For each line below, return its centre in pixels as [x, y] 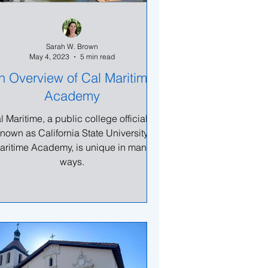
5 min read [97, 57]
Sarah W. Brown [72, 46]
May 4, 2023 [49, 57]
